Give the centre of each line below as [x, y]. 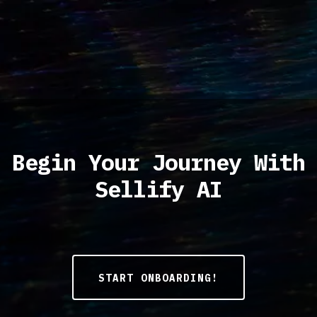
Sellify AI [158, 189]
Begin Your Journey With [158, 162]
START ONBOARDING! [158, 278]
